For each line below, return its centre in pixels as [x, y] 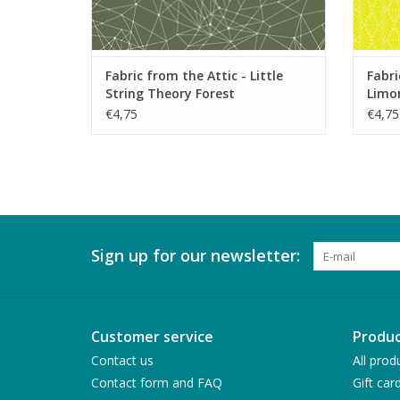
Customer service [152, 337]
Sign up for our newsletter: [196, 256]
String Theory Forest [170, 94]
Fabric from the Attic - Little [194, 76]
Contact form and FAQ [157, 383]
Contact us [122, 361]
